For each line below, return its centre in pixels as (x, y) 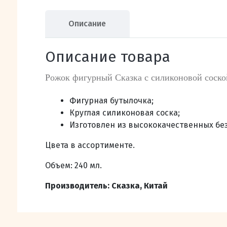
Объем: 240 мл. (73, 165)
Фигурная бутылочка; (111, 101)
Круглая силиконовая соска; (124, 113)
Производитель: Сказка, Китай (106, 186)
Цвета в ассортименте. (90, 145)
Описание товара (107, 57)
